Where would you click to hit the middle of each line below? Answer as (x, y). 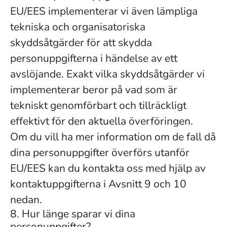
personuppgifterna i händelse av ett (94, 58)
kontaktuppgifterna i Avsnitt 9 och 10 (98, 184)
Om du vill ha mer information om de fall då (113, 137)
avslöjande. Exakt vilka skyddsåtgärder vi (107, 74)
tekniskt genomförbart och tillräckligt (98, 105)
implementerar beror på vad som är (94, 90)
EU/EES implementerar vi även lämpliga (104, 11)
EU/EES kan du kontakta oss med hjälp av (108, 168)
